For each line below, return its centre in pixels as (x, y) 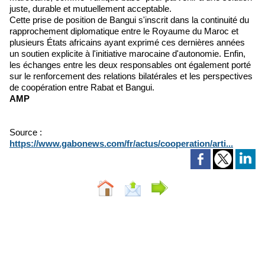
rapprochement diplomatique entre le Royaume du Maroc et (124, 31)
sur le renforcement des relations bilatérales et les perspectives (131, 76)
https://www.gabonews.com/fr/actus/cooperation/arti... (121, 143)
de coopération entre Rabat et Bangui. (82, 87)
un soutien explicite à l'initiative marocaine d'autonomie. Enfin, (127, 54)
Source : (26, 132)
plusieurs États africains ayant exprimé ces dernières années (127, 42)
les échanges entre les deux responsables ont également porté (130, 65)
